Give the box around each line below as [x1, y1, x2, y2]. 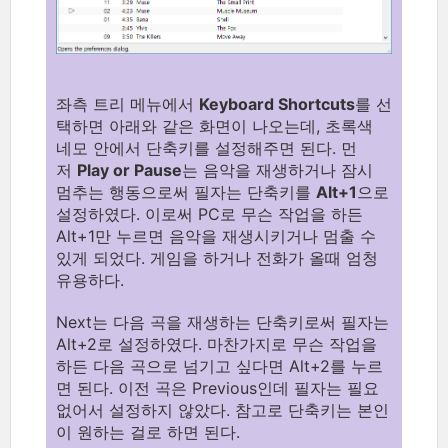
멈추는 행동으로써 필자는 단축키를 [56, 181, 316, 202]
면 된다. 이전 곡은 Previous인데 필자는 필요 [56, 377, 379, 398]
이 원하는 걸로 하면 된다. [56, 421, 240, 442]
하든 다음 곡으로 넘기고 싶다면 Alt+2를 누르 [56, 355, 383, 376]
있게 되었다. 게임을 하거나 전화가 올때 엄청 [56, 247, 378, 268]
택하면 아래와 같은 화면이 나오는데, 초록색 [56, 115, 373, 136]
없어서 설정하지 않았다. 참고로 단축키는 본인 [56, 399, 389, 420]
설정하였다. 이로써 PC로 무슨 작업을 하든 [56, 203, 363, 224]
